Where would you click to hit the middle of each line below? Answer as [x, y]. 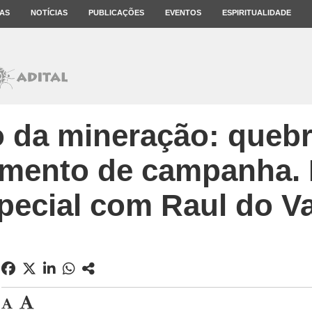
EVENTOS [183, 13]
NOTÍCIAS [49, 13]
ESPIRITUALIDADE [257, 13]
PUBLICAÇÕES [116, 13]
